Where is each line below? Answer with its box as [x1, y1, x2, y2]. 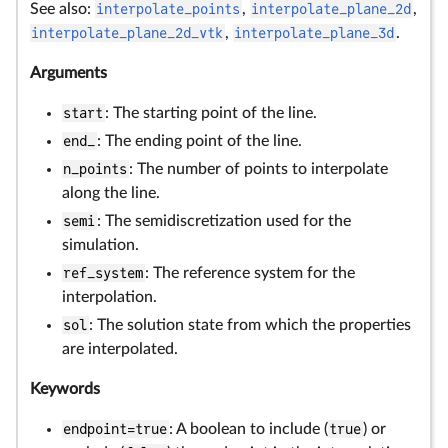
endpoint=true [63, 421, 168, 437]
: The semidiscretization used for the [96, 213, 351, 229]
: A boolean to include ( [168, 421, 328, 437]
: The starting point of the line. [104, 105, 317, 121]
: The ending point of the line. [96, 133, 302, 149]
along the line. [62, 185, 160, 201]
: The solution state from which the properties [88, 317, 411, 333]
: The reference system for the [144, 265, 355, 281]
